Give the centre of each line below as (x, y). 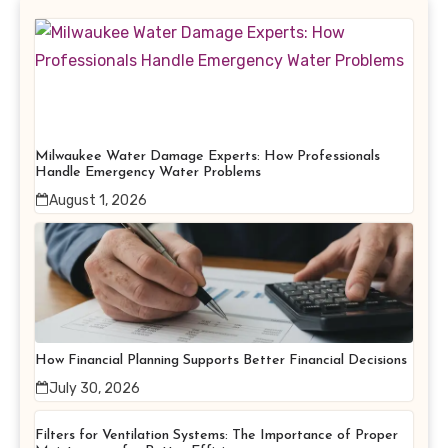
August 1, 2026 (98, 200)
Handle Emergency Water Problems (148, 172)
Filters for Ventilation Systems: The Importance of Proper (216, 435)
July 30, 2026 (94, 388)
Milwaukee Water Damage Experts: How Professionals (207, 156)
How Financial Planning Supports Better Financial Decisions (221, 360)
